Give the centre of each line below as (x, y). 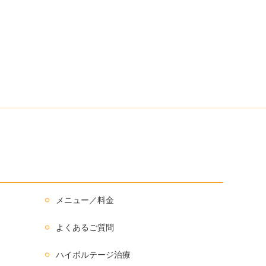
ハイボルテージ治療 (93, 254)
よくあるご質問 (85, 227)
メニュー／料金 (85, 200)
